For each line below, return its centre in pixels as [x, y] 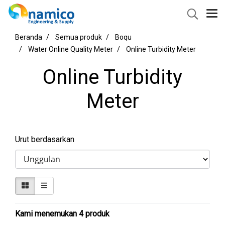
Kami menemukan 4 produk [62, 214]
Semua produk [79, 37]
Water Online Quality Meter [71, 49]
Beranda [29, 37]
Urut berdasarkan [48, 139]
